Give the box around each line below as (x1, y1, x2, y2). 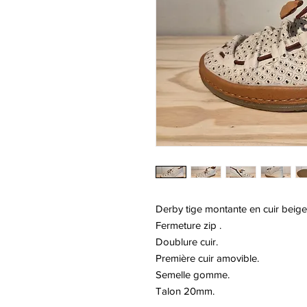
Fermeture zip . (156, 219, 221, 232)
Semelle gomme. (156, 269, 230, 281)
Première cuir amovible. (156, 252, 259, 265)
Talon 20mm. (156, 285, 214, 297)
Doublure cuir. (156, 236, 218, 248)
